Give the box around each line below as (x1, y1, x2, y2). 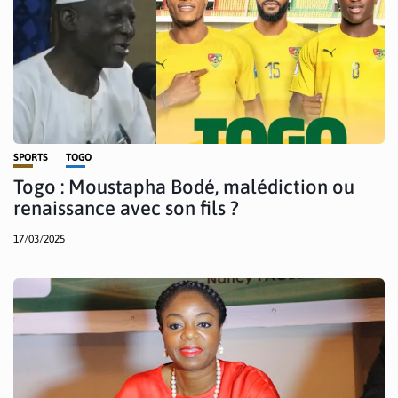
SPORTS (13, 151, 48, 163)
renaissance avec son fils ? (13, 195, 239, 219)
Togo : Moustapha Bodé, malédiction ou (13, 174, 354, 198)
